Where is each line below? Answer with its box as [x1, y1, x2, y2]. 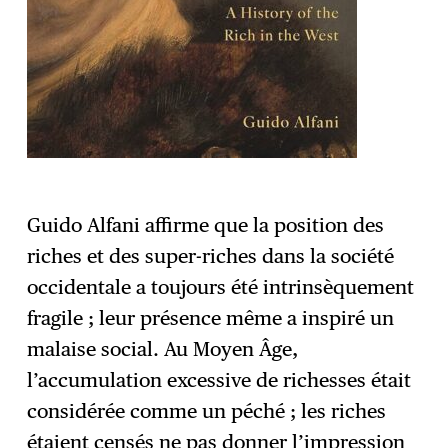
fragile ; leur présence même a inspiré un [27, 306, 395, 331]
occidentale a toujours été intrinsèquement [27, 275, 415, 300]
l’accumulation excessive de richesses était [27, 368, 412, 393]
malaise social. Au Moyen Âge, [27, 337, 299, 362]
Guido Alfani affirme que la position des [27, 213, 385, 238]
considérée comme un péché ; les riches [27, 399, 387, 424]
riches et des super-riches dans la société [27, 244, 395, 269]
